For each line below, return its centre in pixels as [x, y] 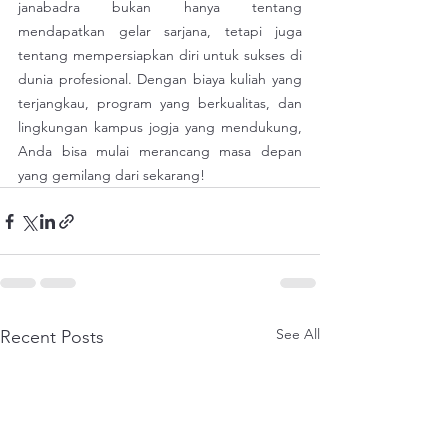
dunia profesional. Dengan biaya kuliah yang [160, 79]
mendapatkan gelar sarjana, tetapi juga [160, 31]
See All [298, 334]
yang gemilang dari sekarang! [111, 175]
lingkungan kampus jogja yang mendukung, [160, 127]
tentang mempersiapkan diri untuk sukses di [160, 55]
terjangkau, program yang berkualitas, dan [160, 103]
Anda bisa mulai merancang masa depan [160, 151]
